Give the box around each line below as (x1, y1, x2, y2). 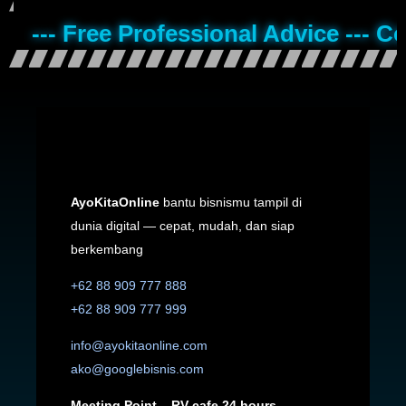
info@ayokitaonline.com (70, 338, 208, 353)
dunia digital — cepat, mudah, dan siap (70, 218, 295, 234)
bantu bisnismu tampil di (159, 195, 302, 210)
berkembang (70, 242, 143, 257)
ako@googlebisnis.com (70, 362, 204, 377)
